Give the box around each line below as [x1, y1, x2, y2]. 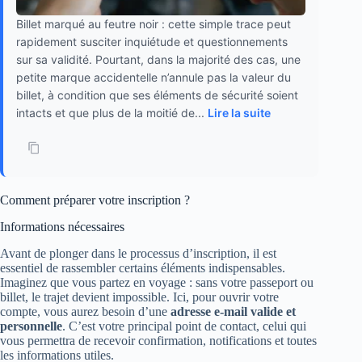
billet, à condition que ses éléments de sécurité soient [16, 88, 298, 103]
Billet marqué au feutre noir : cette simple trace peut [16, 17, 291, 32]
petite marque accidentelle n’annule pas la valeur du [16, 70, 291, 85]
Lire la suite [208, 106, 271, 120]
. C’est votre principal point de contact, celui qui [62, 318, 306, 333]
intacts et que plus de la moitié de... [16, 106, 208, 120]
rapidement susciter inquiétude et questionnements [16, 35, 288, 49]
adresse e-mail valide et [170, 304, 296, 318]
